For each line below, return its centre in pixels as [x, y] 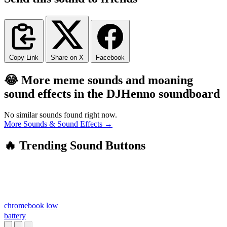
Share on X [67, 57]
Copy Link [24, 57]
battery [15, 216]
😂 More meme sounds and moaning [99, 80]
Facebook [110, 57]
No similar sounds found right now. [61, 115]
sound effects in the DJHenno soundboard [112, 93]
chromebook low [31, 206]
